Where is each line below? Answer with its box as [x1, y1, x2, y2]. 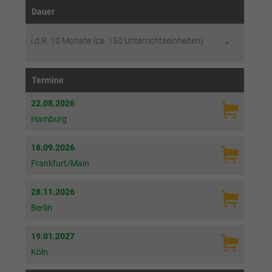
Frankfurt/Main [30, 158, 89, 169]
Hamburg [30, 114, 67, 124]
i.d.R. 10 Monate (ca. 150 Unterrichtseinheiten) [30, 36, 203, 46]
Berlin [30, 203, 52, 213]
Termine [31, 75, 64, 86]
